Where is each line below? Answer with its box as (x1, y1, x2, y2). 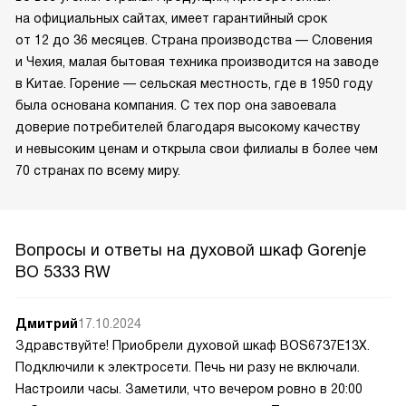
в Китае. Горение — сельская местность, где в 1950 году (15, 75, 372, 91)
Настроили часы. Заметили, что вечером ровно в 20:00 (15, 381, 362, 396)
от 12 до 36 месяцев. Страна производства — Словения (15, 32, 372, 47)
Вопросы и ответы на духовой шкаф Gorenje (15, 240, 366, 259)
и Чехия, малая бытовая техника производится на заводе (15, 53, 379, 69)
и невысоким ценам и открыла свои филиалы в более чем (15, 140, 378, 156)
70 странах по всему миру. (15, 162, 180, 178)
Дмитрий (15, 315, 78, 331)
